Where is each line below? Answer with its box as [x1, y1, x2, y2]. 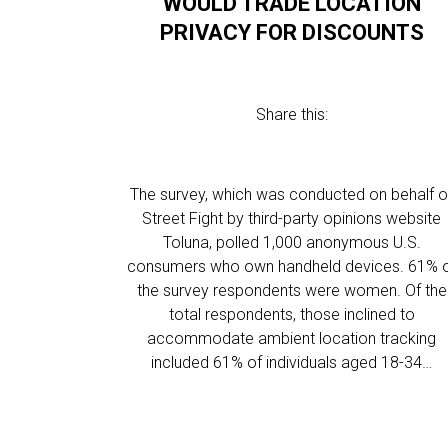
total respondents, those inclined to [168, 305, 415, 324]
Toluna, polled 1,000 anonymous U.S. [162, 233, 421, 252]
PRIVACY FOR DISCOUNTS [159, 20, 424, 45]
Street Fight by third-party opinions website [142, 209, 442, 228]
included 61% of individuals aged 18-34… [151, 353, 433, 372]
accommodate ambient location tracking [147, 329, 437, 348]
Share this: [255, 105, 328, 124]
